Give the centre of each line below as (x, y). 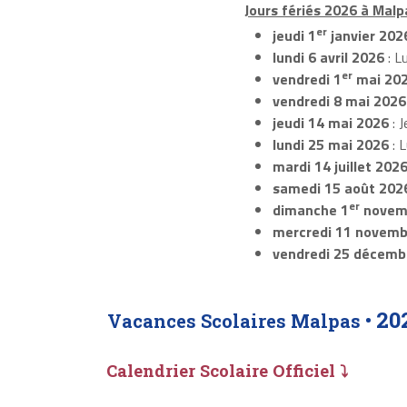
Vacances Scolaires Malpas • (242, 321)
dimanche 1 (310, 210)
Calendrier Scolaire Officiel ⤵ (227, 370)
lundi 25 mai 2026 (330, 145)
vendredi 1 (307, 79)
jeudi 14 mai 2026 (330, 123)
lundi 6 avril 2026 (328, 58)
